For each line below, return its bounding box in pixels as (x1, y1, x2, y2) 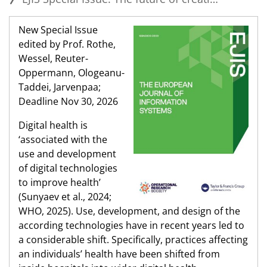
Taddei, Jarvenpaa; (18, 80, 101, 94)
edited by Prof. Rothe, (18, 38, 116, 51)
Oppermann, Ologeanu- (18, 66, 125, 80)
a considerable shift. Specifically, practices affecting (18, 233, 248, 247)
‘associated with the (18, 133, 107, 147)
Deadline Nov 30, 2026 (18, 95, 118, 108)
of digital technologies (18, 162, 117, 175)
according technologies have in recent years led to (18, 219, 244, 232)
